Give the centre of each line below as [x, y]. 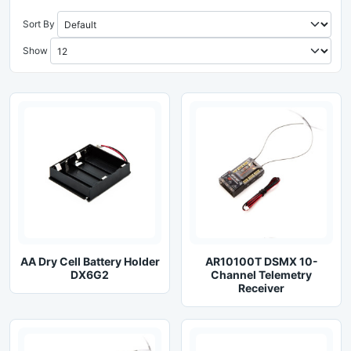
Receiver [261, 288]
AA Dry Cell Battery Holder [90, 261]
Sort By [39, 24]
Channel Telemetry [261, 275]
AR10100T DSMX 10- [261, 261]
